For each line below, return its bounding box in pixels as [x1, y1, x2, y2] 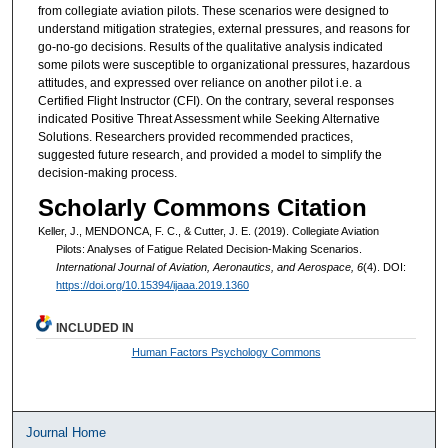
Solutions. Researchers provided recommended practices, [37, 129, 353, 144]
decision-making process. [37, 165, 177, 180]
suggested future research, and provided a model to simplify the [37, 147, 382, 162]
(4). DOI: [362, 261, 406, 274]
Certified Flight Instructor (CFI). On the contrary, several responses [37, 93, 394, 108]
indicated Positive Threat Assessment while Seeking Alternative [37, 111, 380, 126]
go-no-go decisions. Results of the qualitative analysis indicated [37, 39, 383, 54]
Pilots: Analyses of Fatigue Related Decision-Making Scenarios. [55, 243, 362, 256]
